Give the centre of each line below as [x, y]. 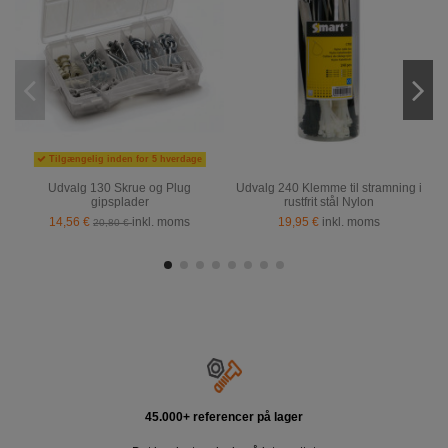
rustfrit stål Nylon [328, 202]
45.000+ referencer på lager [224, 417]
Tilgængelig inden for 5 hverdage [124, 159]
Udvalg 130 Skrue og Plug [119, 188]
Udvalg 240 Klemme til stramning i [328, 188]
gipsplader [119, 202]
